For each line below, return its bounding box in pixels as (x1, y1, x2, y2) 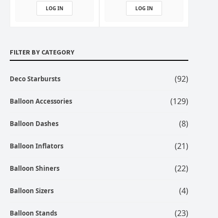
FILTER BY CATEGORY (10, 47, 74, 56)
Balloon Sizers (10, 186, 54, 196)
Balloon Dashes (10, 119, 58, 128)
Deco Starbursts (10, 74, 60, 84)
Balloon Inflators (10, 142, 63, 151)
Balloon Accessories (10, 97, 72, 106)
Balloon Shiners (10, 164, 59, 173)
